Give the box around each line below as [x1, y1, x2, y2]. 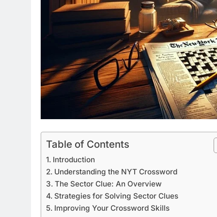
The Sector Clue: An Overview [55, 179, 162, 188]
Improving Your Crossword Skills [54, 203, 170, 213]
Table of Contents [46, 138, 129, 150]
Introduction [53, 155, 95, 164]
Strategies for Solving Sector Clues [54, 191, 179, 201]
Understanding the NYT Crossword [54, 167, 178, 176]
